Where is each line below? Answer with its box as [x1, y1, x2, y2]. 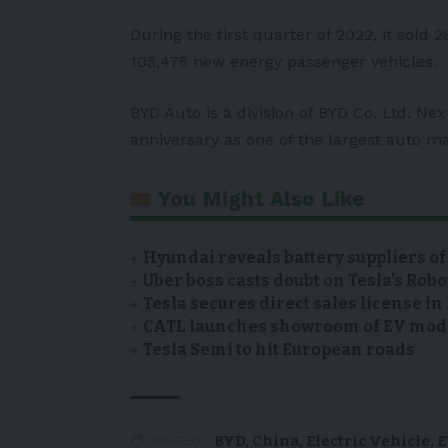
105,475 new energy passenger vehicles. [130, 51, 442, 71]
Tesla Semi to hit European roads [143, 339, 416, 359]
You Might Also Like [158, 185, 365, 211]
